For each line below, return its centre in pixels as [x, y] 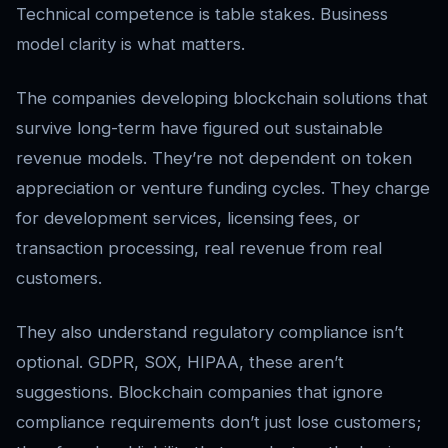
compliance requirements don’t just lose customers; [218, 422]
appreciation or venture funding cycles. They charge [223, 188]
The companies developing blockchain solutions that [222, 98]
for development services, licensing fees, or [188, 218]
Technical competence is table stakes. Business [202, 14]
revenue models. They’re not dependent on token [214, 158]
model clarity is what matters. [130, 44]
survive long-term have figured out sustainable [199, 128]
